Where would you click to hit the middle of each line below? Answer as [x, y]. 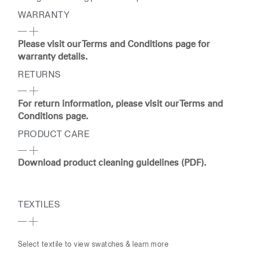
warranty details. [53, 57]
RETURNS [39, 74]
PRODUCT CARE [54, 134]
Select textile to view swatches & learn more [93, 244]
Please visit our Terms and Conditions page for [114, 45]
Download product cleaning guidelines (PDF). [113, 163]
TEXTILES [39, 205]
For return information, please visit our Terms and [120, 104]
